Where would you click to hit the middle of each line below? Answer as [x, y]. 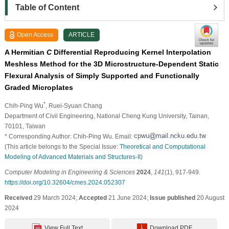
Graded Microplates [39, 87]
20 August [210, 198]
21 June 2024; [128, 198]
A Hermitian [25, 52]
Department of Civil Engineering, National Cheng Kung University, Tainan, [107, 116]
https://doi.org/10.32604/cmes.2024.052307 [65, 182]
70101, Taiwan [25, 126]
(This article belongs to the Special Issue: [62, 146]
